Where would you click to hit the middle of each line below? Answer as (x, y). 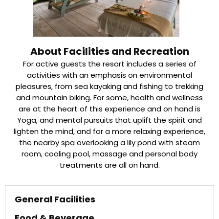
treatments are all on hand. (109, 165)
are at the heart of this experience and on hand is (109, 109)
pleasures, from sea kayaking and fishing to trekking (109, 87)
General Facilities (55, 199)
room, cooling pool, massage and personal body (109, 154)
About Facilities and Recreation (109, 52)
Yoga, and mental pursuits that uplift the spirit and (109, 120)
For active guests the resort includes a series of (109, 64)
